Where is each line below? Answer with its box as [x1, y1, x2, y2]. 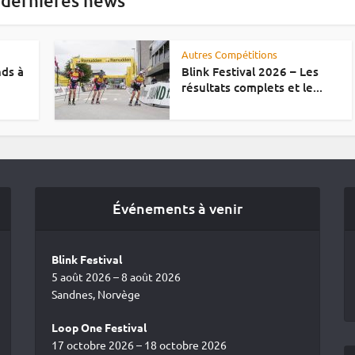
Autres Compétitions [181, 48, 277, 61]
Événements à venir [112, 199, 242, 217]
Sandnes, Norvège [51, 287, 140, 301]
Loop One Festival [51, 320, 147, 334]
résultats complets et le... [181, 79, 323, 95]
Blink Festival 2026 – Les [181, 63, 319, 79]
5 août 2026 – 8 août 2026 [51, 269, 181, 284]
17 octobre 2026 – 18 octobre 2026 [51, 338, 227, 352]
